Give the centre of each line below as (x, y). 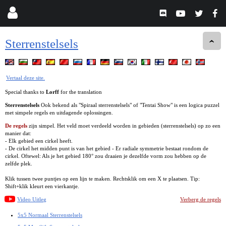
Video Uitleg (32, 199)
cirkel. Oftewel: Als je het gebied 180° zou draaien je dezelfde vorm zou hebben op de (106, 156)
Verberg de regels (201, 199)
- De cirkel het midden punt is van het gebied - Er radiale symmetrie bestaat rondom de (107, 148)
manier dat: (18, 133)
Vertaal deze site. (25, 77)
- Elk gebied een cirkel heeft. (39, 140)
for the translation (80, 92)
